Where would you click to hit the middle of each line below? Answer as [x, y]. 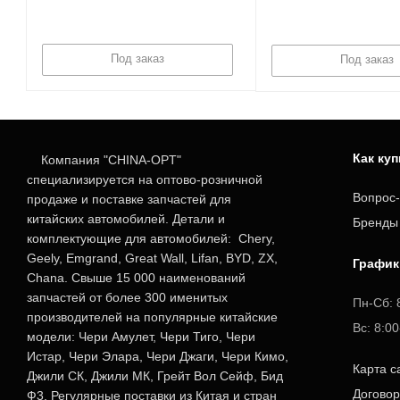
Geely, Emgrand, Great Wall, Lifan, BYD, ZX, [152, 258]
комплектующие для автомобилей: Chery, [151, 238]
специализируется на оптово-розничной [145, 179]
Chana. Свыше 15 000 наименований [136, 278]
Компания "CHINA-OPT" [104, 160]
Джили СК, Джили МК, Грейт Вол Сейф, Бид [155, 376]
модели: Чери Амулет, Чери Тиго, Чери [141, 337]
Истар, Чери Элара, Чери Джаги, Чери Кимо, [158, 356]
